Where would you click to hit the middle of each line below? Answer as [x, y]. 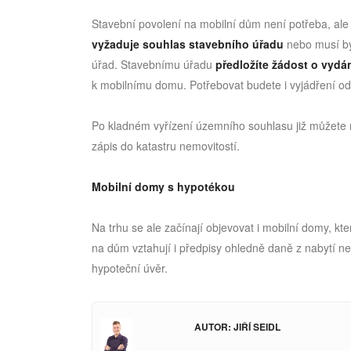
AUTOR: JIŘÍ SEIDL [238, 327]
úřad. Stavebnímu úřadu [154, 65]
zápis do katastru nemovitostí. [166, 146]
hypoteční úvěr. [130, 268]
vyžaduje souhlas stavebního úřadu [188, 44]
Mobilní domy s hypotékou [163, 187]
